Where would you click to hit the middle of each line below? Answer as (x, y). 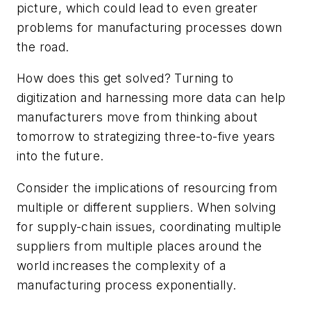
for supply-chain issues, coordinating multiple (149, 226)
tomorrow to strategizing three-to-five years (146, 137)
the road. (43, 47)
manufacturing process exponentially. (127, 285)
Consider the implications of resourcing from (147, 187)
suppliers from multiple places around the (140, 246)
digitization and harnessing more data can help (151, 98)
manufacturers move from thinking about (137, 117)
